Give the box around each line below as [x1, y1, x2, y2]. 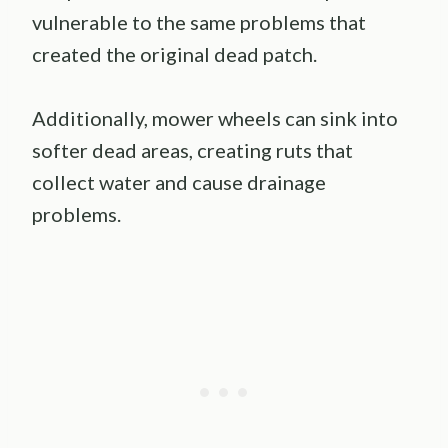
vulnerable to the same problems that [32, 9, 366, 34]
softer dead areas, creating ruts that [32, 137, 353, 162]
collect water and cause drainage [32, 169, 326, 194]
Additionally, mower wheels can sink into [32, 105, 398, 130]
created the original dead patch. [32, 41, 317, 66]
